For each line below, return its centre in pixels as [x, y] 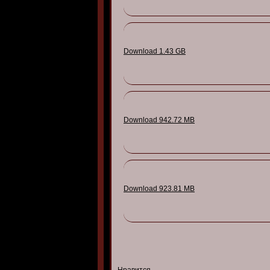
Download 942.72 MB [159, 120]
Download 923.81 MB [159, 189]
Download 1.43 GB [155, 51]
